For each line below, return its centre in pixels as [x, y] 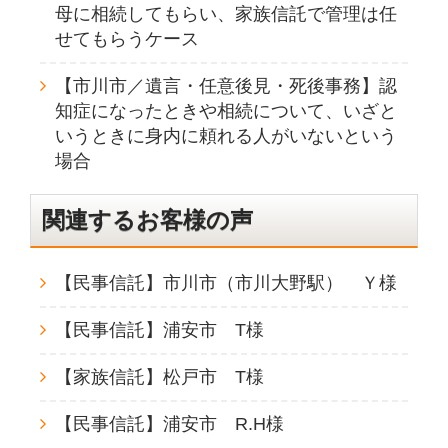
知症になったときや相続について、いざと [225, 110]
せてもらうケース [126, 38]
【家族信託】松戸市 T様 [159, 377]
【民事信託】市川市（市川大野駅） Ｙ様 [225, 283]
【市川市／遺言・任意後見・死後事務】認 [225, 85]
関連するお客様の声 [147, 219]
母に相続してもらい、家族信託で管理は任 [225, 13]
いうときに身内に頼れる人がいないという [225, 135]
